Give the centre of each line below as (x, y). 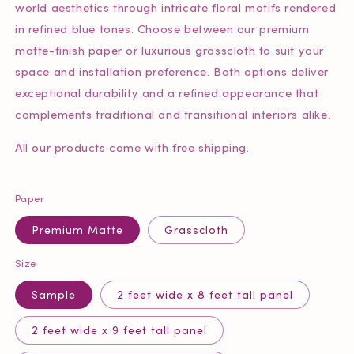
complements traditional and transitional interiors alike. (173, 114)
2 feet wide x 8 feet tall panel (205, 294)
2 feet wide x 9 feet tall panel (119, 330)
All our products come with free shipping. (132, 147)
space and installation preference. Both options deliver (172, 71)
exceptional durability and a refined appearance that (167, 92)
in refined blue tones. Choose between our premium (162, 28)
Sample (54, 294)
